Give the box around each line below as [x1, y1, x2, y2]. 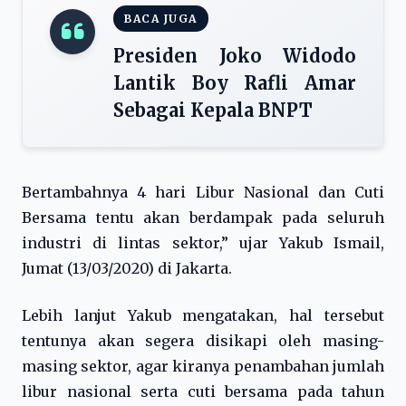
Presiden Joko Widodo [113, 44, 356, 67]
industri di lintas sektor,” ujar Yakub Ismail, [22, 234, 384, 252]
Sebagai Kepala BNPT [113, 99, 313, 121]
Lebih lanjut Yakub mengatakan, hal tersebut [22, 306, 384, 324]
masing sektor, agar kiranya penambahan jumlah [22, 357, 384, 375]
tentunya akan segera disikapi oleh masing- [22, 332, 384, 350]
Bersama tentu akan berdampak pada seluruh [22, 208, 384, 227]
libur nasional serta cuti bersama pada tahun [22, 382, 384, 401]
